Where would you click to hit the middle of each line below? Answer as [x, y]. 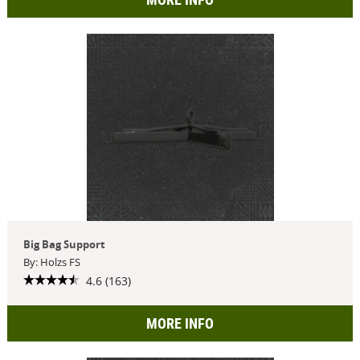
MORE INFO [180, 323]
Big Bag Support [64, 244]
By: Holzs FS [51, 262]
